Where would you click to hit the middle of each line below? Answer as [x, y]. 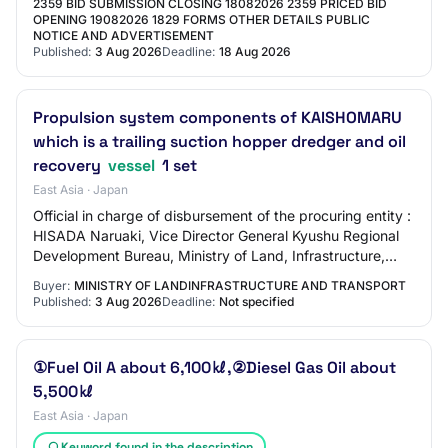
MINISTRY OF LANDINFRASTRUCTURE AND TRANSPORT [240, 285]
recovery [69, 165]
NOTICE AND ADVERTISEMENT [123, 35]
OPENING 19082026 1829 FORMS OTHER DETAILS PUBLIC [201, 19]
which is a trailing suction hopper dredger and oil [219, 141]
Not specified [256, 301]
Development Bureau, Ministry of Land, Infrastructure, [209, 255]
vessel [131, 165]
